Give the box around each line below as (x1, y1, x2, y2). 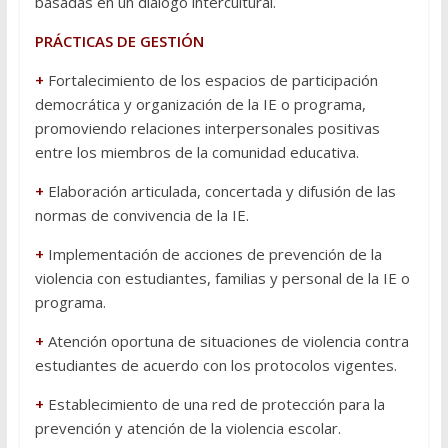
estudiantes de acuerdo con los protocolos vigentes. (34, 355, 397, 376)
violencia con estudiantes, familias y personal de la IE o (34, 268, 410, 289)
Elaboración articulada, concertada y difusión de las (47, 181, 396, 202)
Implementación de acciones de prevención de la (43, 244, 382, 265)
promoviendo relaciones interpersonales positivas (34, 118, 380, 139)
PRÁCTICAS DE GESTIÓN (34, 31, 204, 52)
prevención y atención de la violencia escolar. (34, 418, 341, 439)
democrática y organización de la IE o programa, (34, 94, 366, 115)
